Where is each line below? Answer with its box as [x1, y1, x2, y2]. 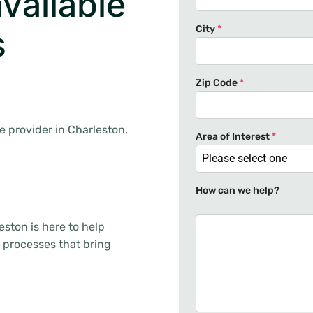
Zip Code [196, 77, 240, 89]
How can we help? [196, 184, 279, 196]
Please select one [202, 152, 287, 165]
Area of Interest [196, 131, 272, 143]
